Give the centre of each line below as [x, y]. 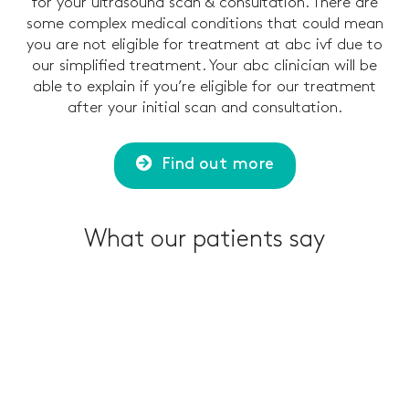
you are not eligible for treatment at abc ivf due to [204, 45]
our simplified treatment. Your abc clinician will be [204, 66]
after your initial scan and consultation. [204, 108]
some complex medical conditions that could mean [204, 24]
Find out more [217, 164]
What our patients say [204, 240]
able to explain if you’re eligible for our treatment [204, 87]
